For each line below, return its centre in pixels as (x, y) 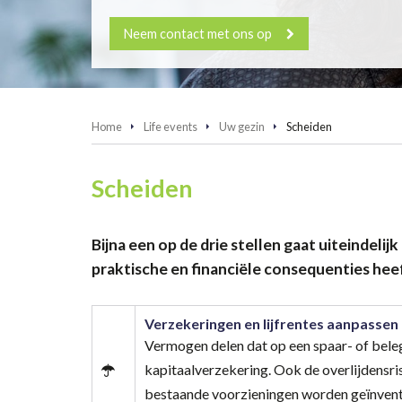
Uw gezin (242, 127)
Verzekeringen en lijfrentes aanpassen (271, 323)
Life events (170, 127)
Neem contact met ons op (198, 34)
